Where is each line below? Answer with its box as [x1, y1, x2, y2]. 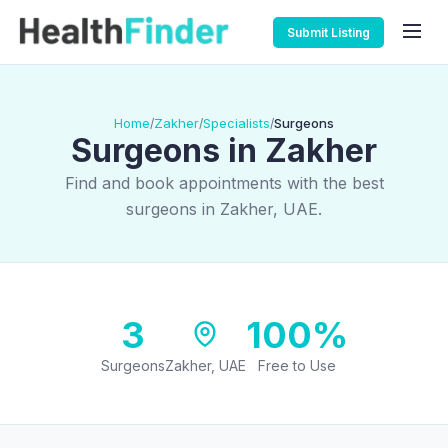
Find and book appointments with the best [64, 173, 384, 193]
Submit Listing [287, 24, 370, 40]
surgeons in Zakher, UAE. [126, 199, 322, 219]
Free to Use [257, 357, 336, 374]
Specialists [203, 115, 270, 131]
